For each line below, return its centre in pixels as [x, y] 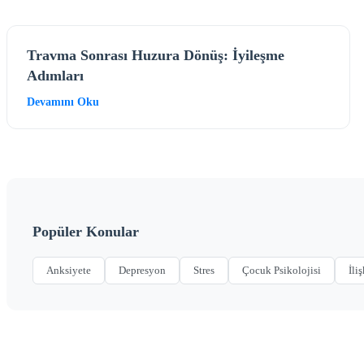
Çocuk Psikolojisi [282, 270]
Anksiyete [69, 270]
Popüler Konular [86, 231]
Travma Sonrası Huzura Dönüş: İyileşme [156, 55]
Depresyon [142, 270]
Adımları [55, 75]
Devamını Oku [63, 102]
